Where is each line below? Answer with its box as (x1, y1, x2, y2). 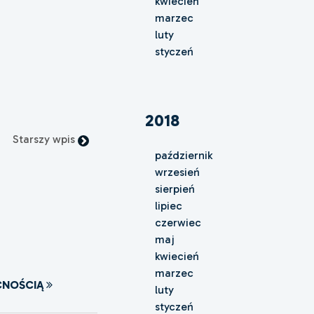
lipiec (154, 199, 182, 213)
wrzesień (154, 165, 200, 179)
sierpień (154, 182, 195, 196)
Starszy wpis (12, 132, 78, 146)
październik (154, 149, 212, 163)
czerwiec (154, 216, 201, 230)
